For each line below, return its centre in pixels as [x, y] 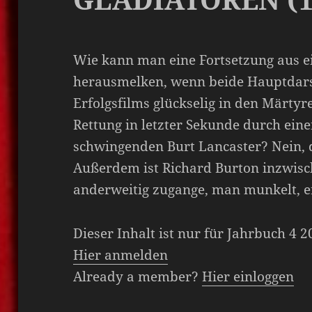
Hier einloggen [248, 277]
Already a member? [138, 277]
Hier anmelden [121, 255]
